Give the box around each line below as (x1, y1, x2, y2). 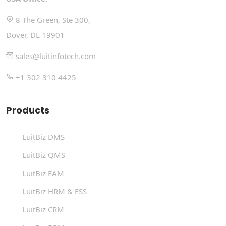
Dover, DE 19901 (6, 30, 65, 40)
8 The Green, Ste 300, (14, 15, 90, 25)
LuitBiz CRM (22, 204, 64, 215)
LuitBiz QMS (22, 150, 65, 160)
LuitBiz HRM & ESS (22, 186, 87, 197)
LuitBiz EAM (22, 168, 64, 179)
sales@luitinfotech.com (14, 51, 96, 62)
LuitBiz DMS (22, 132, 65, 142)
